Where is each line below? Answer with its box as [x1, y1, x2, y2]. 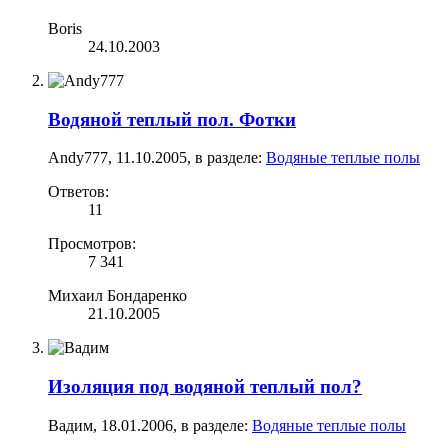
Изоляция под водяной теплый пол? [48, 376, 362, 397]
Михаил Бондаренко [48, 287, 187, 305]
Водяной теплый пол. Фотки [48, 108, 296, 130]
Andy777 [48, 149, 108, 167]
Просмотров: [48, 235, 136, 253]
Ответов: [48, 183, 109, 201]
